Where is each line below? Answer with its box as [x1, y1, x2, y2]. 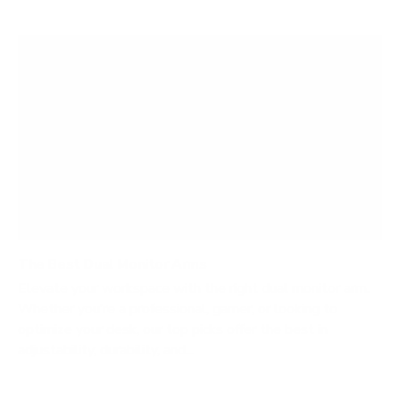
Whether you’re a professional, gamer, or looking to [18, 299, 337, 320]
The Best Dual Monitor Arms [18, 254, 207, 275]
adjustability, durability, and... [18, 340, 194, 361]
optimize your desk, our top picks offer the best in [18, 320, 328, 340]
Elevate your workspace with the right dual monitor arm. [18, 279, 370, 299]
